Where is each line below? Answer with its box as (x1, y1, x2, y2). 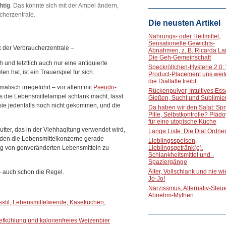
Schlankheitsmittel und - (148, 151, 214, 158)
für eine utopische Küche (148, 118, 216, 125)
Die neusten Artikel (148, 19, 220, 27)
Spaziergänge (148, 158, 187, 165)
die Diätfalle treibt (148, 78, 196, 85)
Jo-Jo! (148, 175, 165, 182)
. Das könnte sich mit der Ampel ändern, (10, 2, 119, 9)
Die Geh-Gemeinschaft (148, 54, 211, 61)
